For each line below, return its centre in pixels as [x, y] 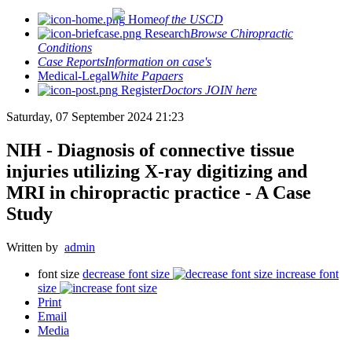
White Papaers [147, 76]
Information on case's [158, 62]
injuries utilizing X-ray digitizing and [157, 171]
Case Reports [71, 62]
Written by [35, 247]
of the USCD [191, 19]
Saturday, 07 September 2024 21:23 [95, 117]
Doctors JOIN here [209, 90]
